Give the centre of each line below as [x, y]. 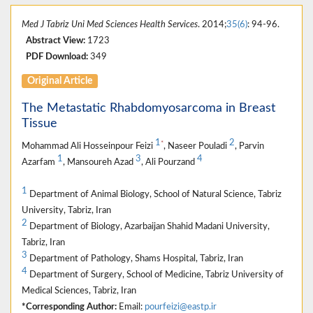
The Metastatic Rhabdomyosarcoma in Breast [148, 109]
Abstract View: [56, 41]
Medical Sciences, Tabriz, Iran [79, 291]
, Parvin [249, 146]
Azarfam [39, 162]
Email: [131, 307]
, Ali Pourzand [169, 162]
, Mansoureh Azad [99, 162]
